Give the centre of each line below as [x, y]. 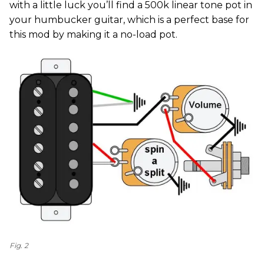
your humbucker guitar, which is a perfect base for [129, 19]
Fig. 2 [19, 246]
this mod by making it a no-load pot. [93, 34]
